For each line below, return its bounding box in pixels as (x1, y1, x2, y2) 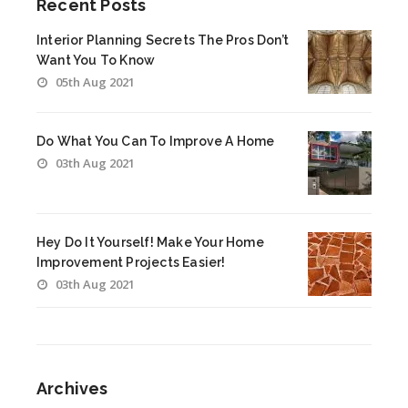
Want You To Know (36, 52, 156, 67)
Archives (36, 378, 108, 398)
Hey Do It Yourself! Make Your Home (36, 234, 264, 250)
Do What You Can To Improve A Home (36, 133, 275, 148)
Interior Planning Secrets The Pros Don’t (36, 32, 289, 47)
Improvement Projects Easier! (36, 254, 226, 270)
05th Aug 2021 (56, 73, 135, 90)
